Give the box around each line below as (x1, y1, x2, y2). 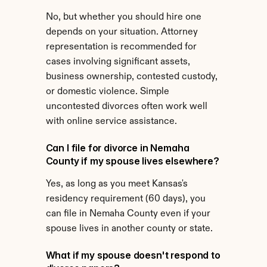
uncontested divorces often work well (45, 102, 207, 111)
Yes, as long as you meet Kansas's (45, 179, 188, 189)
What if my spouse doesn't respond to (45, 249, 221, 261)
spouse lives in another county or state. (45, 224, 213, 234)
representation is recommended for (45, 42, 197, 52)
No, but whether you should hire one (45, 13, 201, 22)
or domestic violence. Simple (45, 87, 169, 97)
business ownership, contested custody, (45, 72, 218, 82)
